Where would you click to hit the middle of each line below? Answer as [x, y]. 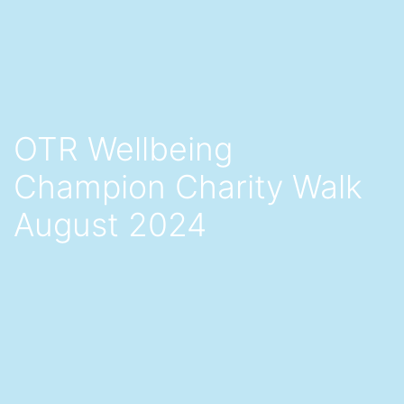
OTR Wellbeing [123, 149]
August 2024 [110, 225]
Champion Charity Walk [188, 187]
